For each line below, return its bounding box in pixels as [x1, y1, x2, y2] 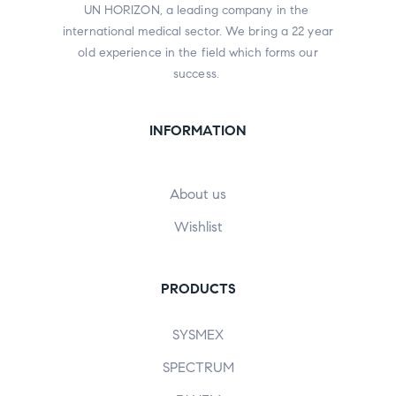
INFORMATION [149, 121, 247, 139]
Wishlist [174, 217, 222, 235]
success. [173, 65, 223, 81]
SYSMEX [172, 325, 224, 343]
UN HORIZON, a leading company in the [83, 2, 313, 18]
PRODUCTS [160, 279, 236, 297]
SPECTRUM [162, 358, 234, 376]
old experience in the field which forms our [78, 44, 318, 60]
